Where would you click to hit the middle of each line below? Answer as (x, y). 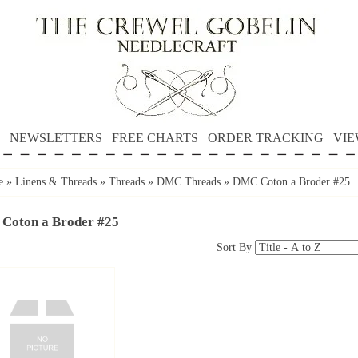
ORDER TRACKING (265, 138)
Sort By (236, 247)
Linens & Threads (56, 182)
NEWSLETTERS (56, 138)
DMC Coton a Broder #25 (291, 182)
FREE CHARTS (155, 138)
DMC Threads (190, 182)
